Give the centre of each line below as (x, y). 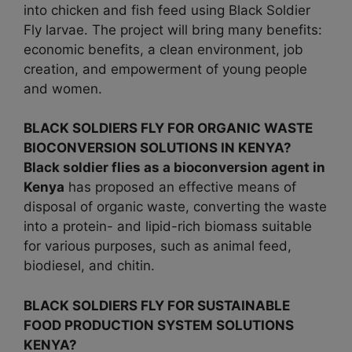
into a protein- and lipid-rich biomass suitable (168, 227)
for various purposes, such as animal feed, (158, 246)
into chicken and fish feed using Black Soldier (167, 10)
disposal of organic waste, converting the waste (175, 207)
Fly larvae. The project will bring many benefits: (173, 29)
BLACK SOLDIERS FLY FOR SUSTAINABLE (157, 305)
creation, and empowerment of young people (165, 69)
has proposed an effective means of (180, 187)
